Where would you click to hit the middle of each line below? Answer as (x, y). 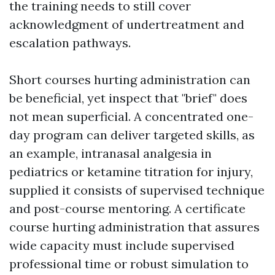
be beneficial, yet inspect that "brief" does (128, 98)
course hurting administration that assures (134, 227)
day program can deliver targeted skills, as (132, 135)
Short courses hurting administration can (130, 79)
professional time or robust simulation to (129, 264)
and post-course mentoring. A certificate (127, 208)
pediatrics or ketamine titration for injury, (131, 172)
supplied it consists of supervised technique (137, 190)
